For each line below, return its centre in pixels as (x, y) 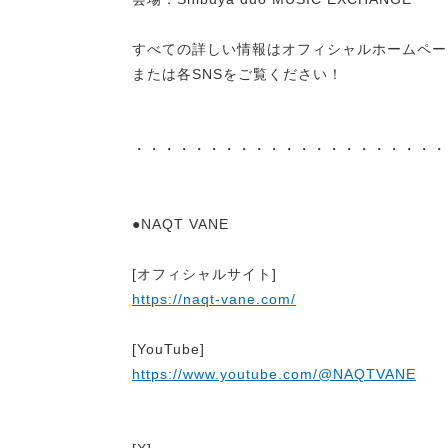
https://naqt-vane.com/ (214, 299)
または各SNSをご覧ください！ (237, 74)
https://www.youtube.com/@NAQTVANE (274, 374)
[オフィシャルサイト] (204, 274)
